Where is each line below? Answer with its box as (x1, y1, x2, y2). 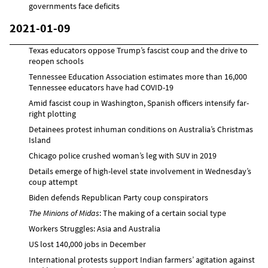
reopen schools (29, 55, 84, 66)
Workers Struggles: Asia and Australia (29, 223, 160, 234)
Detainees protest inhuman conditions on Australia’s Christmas (29, 123, 253, 135)
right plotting (29, 108, 76, 119)
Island (29, 134, 51, 145)
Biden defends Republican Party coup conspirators (29, 191, 208, 203)
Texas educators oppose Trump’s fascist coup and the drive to (29, 44, 248, 56)
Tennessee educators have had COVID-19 (29, 81, 173, 93)
